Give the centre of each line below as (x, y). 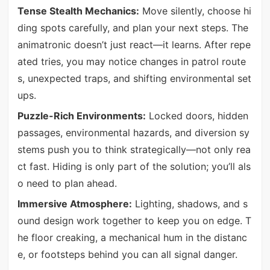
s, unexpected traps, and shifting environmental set (134, 78)
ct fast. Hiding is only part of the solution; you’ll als (134, 167)
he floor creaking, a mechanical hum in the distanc (132, 238)
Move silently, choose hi (195, 11)
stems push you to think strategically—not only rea (134, 150)
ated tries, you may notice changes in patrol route (131, 61)
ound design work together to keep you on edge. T (134, 221)
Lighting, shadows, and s (190, 204)
